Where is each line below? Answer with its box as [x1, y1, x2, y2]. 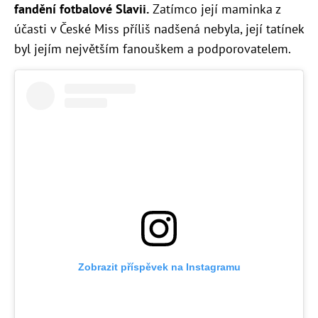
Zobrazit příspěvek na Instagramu [77, 261, 241, 273]
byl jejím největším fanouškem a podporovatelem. [14, 40, 291, 57]
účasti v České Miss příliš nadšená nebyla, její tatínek [14, 21, 304, 38]
